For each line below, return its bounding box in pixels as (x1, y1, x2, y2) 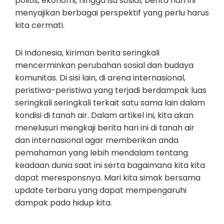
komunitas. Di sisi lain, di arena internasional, (15, 72, 185, 83)
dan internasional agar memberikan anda (15, 134, 178, 146)
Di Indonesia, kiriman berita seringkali (15, 47, 159, 58)
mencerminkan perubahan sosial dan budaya (15, 59, 193, 71)
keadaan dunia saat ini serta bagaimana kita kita (15, 159, 205, 171)
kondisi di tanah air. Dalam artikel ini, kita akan (15, 109, 193, 121)
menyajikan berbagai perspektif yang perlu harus (15, 7, 209, 18)
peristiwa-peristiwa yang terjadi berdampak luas (15, 84, 206, 96)
